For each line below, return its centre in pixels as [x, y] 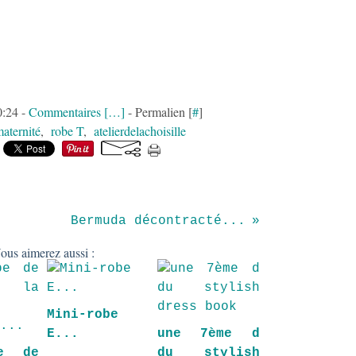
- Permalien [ [158, 112]
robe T [67, 131]
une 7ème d [208, 334]
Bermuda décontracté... [158, 221]
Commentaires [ [68, 112]
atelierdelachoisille [140, 131]
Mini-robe [83, 315]
